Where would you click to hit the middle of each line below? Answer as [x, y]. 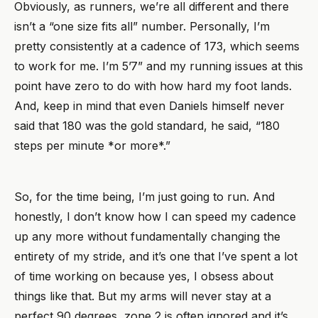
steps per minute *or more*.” [94, 145]
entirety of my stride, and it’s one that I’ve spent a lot [156, 256]
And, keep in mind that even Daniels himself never [149, 105]
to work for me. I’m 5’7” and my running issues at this [159, 66]
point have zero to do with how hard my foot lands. [153, 86]
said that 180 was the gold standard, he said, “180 [147, 125]
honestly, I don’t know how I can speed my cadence [155, 216]
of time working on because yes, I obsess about [144, 276]
